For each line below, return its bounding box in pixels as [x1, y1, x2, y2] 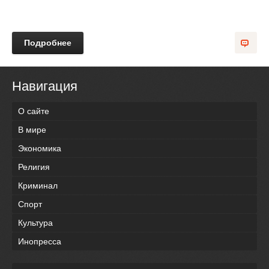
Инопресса [18, 237, 61, 247]
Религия [18, 162, 50, 172]
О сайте [18, 106, 49, 116]
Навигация [12, 79, 77, 94]
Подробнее [24, 38, 71, 47]
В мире [18, 125, 46, 135]
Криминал [18, 181, 58, 191]
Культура [18, 218, 53, 228]
